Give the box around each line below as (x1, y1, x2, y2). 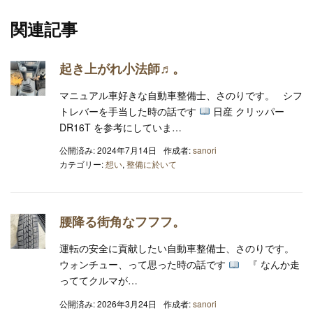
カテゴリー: (59, 158, 105, 170)
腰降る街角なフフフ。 (59, 212, 185, 231)
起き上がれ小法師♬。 (59, 59, 185, 78)
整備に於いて (126, 158, 177, 170)
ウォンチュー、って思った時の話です (59, 257, 228, 272)
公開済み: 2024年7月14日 (59, 144, 156, 156)
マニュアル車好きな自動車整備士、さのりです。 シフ (59, 87, 303, 102)
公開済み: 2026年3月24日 (59, 297, 156, 310)
